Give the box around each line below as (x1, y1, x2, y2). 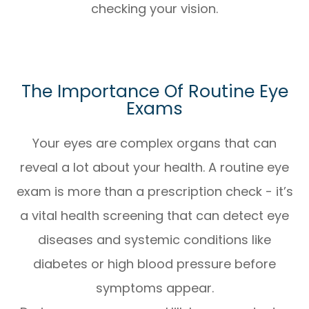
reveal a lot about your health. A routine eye (20, 159, 289, 177)
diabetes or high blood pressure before (33, 255, 276, 273)
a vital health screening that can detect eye (20, 207, 289, 225)
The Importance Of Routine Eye (21, 79, 288, 104)
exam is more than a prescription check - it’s (16, 183, 293, 201)
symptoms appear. (95, 279, 214, 297)
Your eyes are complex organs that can (32, 134, 277, 152)
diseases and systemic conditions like (38, 231, 271, 249)
